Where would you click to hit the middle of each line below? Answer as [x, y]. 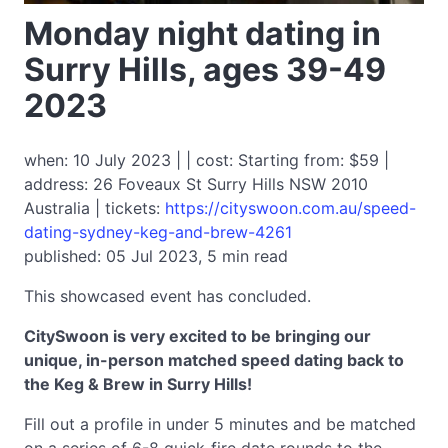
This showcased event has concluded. [167, 296]
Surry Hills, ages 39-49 [205, 69]
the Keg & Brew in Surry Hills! [138, 384]
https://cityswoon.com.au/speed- [290, 208]
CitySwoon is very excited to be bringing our [197, 336]
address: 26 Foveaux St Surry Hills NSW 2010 [196, 184]
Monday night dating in [202, 33]
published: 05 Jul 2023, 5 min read [156, 256]
